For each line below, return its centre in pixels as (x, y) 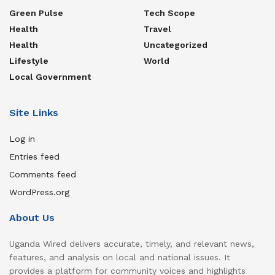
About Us (32, 218)
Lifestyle (29, 61)
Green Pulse (36, 13)
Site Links (34, 113)
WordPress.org (39, 192)
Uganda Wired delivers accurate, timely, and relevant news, (132, 244)
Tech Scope (169, 13)
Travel (157, 29)
